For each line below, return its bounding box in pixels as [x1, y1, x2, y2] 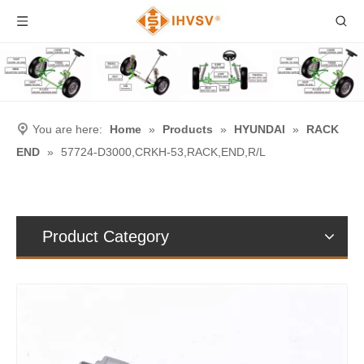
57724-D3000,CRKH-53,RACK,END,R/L [61, 145, 266, 158]
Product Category [42, 227, 169, 245]
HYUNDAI [234, 122, 285, 136]
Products [162, 122, 213, 136]
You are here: [32, 122, 102, 136]
